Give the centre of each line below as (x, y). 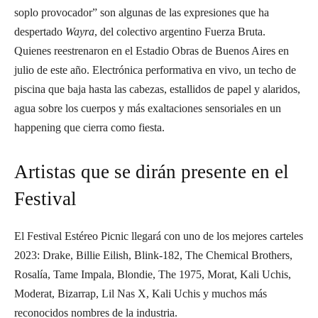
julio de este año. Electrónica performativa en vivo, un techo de (155, 70)
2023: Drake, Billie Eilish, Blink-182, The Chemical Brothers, (153, 255)
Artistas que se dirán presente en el (152, 172)
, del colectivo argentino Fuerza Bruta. (180, 32)
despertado (40, 32)
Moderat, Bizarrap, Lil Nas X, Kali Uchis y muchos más (141, 294)
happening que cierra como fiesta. (89, 127)
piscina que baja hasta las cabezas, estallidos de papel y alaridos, (157, 89)
